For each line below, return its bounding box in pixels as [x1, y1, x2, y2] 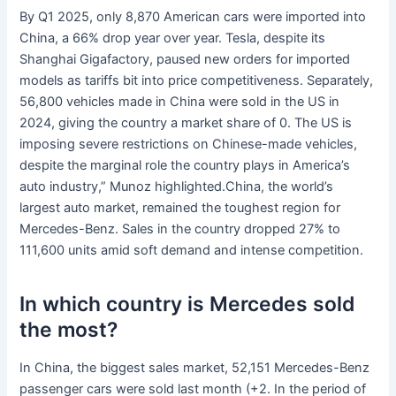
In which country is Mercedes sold [19, 291, 355, 316]
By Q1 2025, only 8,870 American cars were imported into [19, 9, 367, 26]
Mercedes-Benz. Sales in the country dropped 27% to [19, 221, 341, 238]
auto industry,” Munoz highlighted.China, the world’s [19, 179, 334, 195]
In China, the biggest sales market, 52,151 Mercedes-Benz [19, 360, 370, 377]
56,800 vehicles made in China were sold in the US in [19, 94, 340, 110]
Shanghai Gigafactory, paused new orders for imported [19, 51, 351, 68]
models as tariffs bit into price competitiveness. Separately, [19, 72, 374, 89]
